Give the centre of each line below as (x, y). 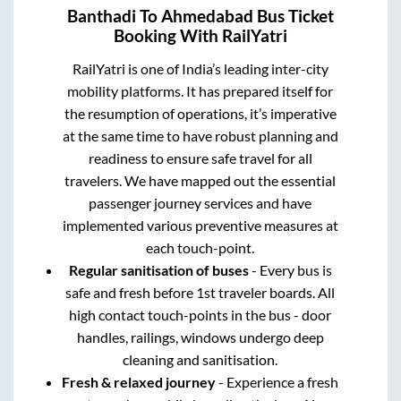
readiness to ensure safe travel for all (200, 158)
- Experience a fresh (277, 381)
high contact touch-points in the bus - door (200, 314)
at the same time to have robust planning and (200, 135)
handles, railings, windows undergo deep (200, 337)
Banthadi (102, 16)
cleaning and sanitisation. (200, 359)
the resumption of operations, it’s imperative (200, 113)
